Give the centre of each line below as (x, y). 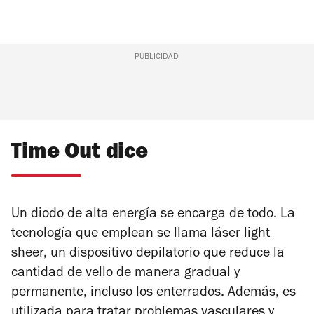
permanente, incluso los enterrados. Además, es (153, 294)
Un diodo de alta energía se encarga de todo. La (153, 216)
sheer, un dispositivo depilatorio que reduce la (148, 255)
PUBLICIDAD (157, 58)
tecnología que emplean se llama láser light (141, 235)
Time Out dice (80, 154)
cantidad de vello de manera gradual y (125, 274)
